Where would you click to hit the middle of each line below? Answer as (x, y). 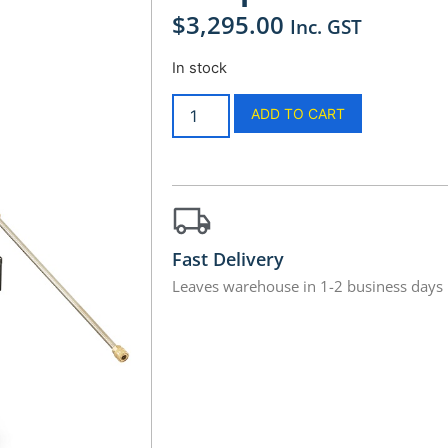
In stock (199, 68)
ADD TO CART (297, 113)
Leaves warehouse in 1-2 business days (307, 285)
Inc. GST (325, 26)
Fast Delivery (227, 258)
